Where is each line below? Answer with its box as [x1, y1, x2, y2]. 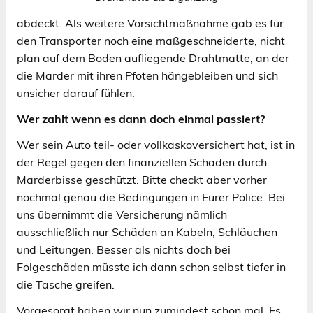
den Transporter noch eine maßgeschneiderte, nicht [17, 33, 285, 48]
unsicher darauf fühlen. [17, 85, 135, 100]
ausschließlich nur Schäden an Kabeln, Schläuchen [17, 224, 277, 239]
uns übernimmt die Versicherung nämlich [17, 207, 227, 221]
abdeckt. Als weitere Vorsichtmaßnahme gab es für [17, 15, 284, 30]
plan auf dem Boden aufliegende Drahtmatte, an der [17, 50, 289, 65]
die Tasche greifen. [17, 277, 115, 291]
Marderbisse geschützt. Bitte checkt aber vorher [17, 172, 267, 187]
